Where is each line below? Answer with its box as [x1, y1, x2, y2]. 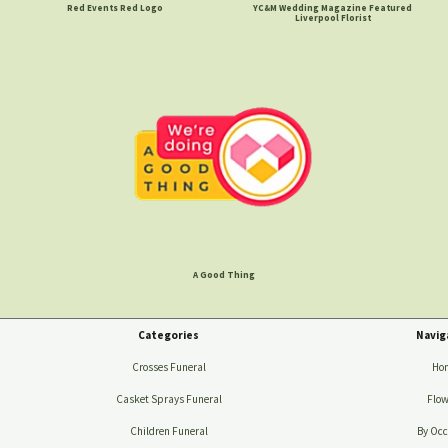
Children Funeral [129, 424, 208, 439]
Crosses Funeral [131, 360, 206, 375]
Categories [138, 328, 200, 343]
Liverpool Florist [294, 12, 371, 24]
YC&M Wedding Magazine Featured [253, 2, 413, 14]
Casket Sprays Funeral [115, 392, 222, 407]
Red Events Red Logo [67, 2, 164, 14]
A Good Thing [192, 268, 255, 280]
